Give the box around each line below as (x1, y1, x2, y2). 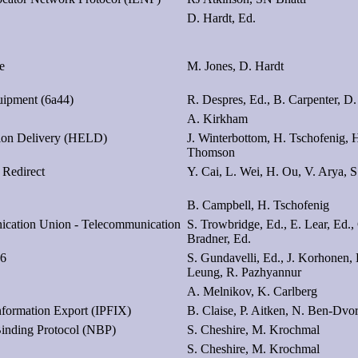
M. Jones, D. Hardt (187, 58, 284, 73)
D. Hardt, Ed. (187, 10, 256, 25)
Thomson (187, 145, 235, 159)
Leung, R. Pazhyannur (187, 265, 301, 279)
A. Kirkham (187, 111, 248, 125)
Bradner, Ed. (187, 231, 251, 245)
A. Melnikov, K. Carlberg (187, 284, 317, 298)
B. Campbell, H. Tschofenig (187, 197, 329, 212)
